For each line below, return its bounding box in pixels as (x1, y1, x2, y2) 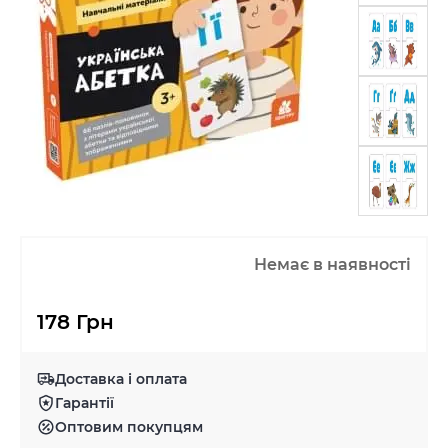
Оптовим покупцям (55, 417, 203, 436)
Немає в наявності (254, 255, 411, 274)
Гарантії (55, 393, 114, 412)
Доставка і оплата (55, 369, 187, 388)
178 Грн (37, 310, 114, 334)
